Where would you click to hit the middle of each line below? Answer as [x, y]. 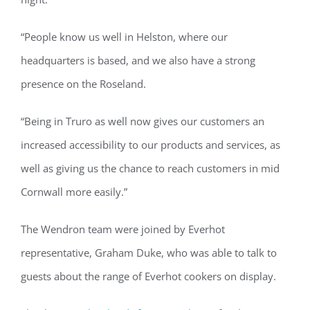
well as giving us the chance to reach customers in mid [150, 168]
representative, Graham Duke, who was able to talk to [149, 252]
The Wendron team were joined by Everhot [123, 229]
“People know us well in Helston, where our [124, 36]
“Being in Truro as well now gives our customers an [143, 121]
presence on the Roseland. [83, 83]
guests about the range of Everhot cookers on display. [148, 276]
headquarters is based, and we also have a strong [138, 60]
